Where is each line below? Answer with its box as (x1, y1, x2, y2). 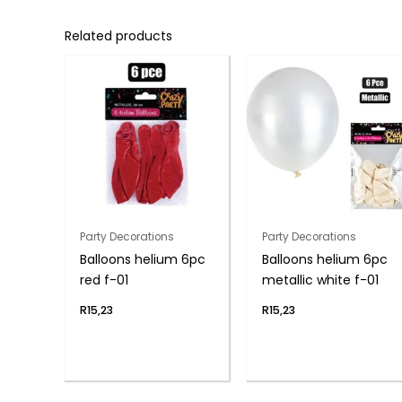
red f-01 (79, 270, 128, 289)
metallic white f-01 (262, 270, 380, 289)
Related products (65, 27, 172, 46)
